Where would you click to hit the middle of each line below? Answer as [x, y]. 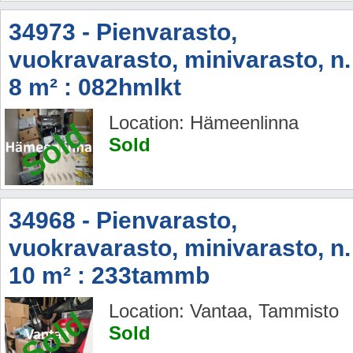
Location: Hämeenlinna [204, 123]
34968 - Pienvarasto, [123, 221]
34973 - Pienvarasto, [123, 32]
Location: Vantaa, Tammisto [224, 311]
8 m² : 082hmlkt [95, 87]
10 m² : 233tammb [109, 276]
